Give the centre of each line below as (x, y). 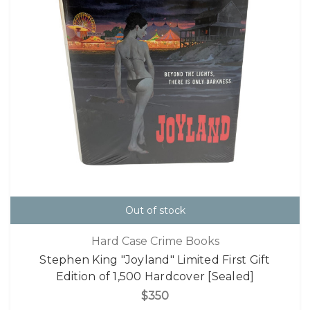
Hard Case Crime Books (155, 241)
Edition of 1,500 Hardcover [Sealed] (155, 276)
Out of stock (155, 211)
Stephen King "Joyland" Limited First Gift (155, 259)
